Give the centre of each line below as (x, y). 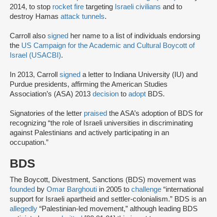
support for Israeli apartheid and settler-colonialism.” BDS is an (108, 199)
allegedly (23, 209)
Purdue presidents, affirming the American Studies (89, 85)
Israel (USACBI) (35, 55)
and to (171, 7)
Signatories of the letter (47, 114)
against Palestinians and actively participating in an (89, 133)
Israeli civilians (138, 7)
